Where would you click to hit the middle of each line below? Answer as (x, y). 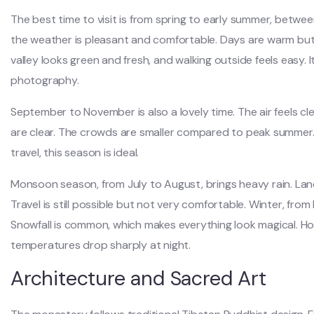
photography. (45, 80)
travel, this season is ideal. (75, 152)
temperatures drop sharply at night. (101, 245)
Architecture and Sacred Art (138, 278)
